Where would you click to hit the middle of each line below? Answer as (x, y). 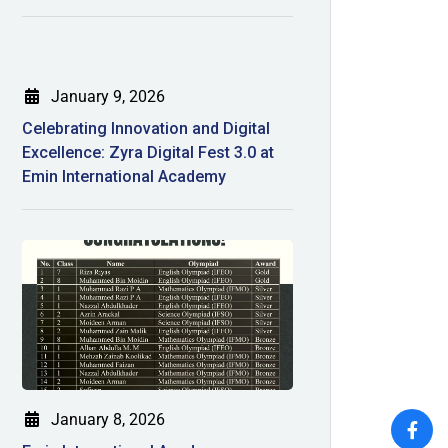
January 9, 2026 (106, 97)
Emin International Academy (124, 177)
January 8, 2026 (106, 420)
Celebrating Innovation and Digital (146, 129)
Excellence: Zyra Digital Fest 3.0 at (148, 153)
